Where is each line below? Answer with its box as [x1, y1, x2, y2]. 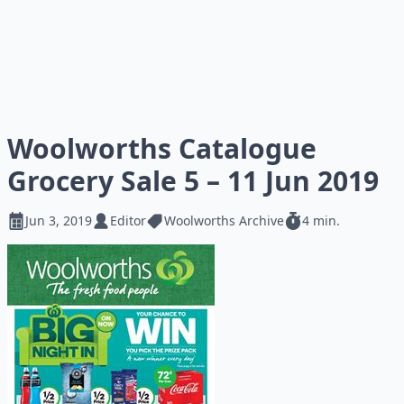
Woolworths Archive [164, 212, 284, 229]
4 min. [302, 212, 340, 229]
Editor [110, 212, 146, 229]
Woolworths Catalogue [7, 130, 317, 167]
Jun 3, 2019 [25, 212, 92, 229]
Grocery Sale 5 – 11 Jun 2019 [7, 162, 379, 199]
